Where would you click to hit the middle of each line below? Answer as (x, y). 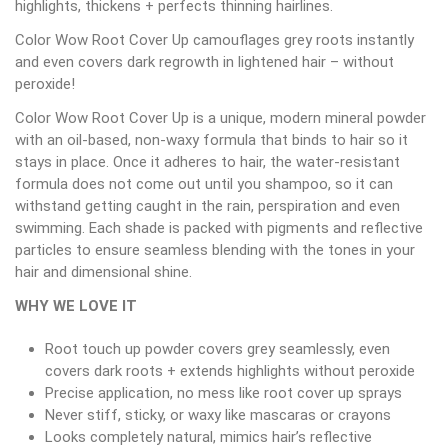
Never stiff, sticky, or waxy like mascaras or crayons (218, 414)
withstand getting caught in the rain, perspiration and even (207, 205)
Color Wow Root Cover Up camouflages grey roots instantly (214, 39)
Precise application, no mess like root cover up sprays (223, 392)
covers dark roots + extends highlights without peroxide (230, 370)
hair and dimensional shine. (103, 271)
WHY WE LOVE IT (76, 305)
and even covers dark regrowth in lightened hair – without (204, 61)
